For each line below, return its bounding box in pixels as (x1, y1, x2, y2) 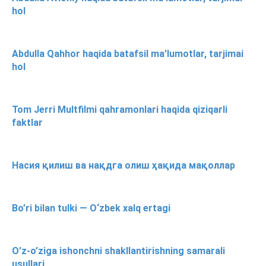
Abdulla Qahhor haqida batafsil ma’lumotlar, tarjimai (12, 47, 243, 59)
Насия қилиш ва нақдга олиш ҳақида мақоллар (12, 159, 235, 171)
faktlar (12, 116, 43, 128)
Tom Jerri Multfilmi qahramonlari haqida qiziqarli (12, 103, 227, 115)
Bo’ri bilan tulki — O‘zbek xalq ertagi (12, 202, 170, 214)
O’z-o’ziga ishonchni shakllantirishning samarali (12, 245, 225, 256)
